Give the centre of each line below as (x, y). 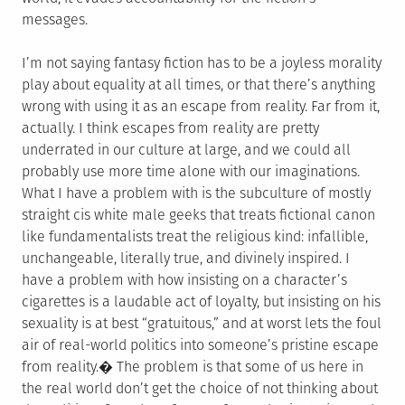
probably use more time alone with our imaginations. (191, 172)
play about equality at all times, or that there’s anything (198, 85)
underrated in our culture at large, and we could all (186, 150)
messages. (55, 20)
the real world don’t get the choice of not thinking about (200, 389)
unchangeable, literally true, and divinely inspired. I (186, 259)
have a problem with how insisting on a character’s (184, 280)
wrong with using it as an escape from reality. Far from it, (201, 107)
